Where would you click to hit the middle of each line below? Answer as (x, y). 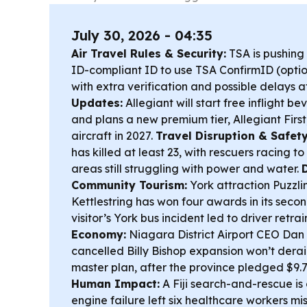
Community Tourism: (129, 185)
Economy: (99, 234)
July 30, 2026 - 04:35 (142, 35)
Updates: (97, 103)
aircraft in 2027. (113, 136)
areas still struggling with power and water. (186, 169)
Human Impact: (115, 284)
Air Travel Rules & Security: (149, 53)
